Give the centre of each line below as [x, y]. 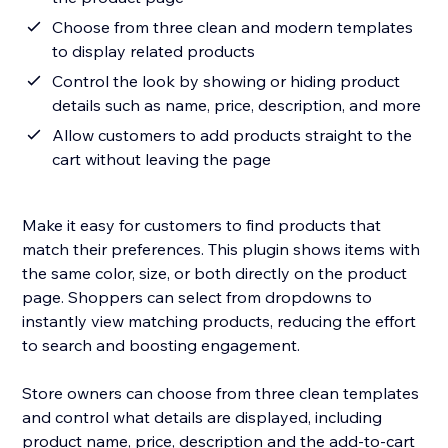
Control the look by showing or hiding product [226, 81]
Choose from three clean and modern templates [233, 27]
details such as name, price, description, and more [237, 105]
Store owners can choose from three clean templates [221, 393]
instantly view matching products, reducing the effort [219, 321]
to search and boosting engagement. [161, 345]
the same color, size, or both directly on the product [215, 273]
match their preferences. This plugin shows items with [221, 249]
